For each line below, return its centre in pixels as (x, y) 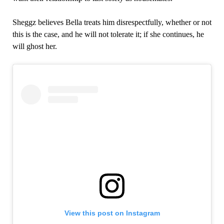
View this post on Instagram (112, 213)
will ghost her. (34, 46)
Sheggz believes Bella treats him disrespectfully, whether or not (112, 22)
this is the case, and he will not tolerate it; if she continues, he (108, 34)
